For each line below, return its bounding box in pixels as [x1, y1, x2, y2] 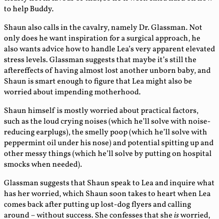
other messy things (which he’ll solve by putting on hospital [4, 149, 212, 160]
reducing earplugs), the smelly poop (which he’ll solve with [4, 127, 207, 138]
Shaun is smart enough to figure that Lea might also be [4, 76, 192, 88]
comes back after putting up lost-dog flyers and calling [4, 199, 191, 211]
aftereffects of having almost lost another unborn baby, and [4, 66, 211, 77]
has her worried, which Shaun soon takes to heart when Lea [4, 189, 211, 200]
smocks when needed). [4, 159, 82, 171]
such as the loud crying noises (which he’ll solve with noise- [4, 116, 211, 128]
